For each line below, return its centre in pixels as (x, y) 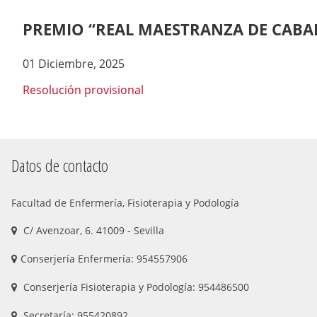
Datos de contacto (60, 166)
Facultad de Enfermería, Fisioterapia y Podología (125, 203)
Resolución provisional (83, 90)
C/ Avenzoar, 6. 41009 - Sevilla (94, 231)
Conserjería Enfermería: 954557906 (104, 259)
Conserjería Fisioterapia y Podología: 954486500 (135, 287)
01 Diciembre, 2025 (74, 64)
